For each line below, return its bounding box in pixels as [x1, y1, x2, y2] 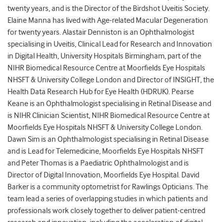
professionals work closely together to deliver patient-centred [7, 206, 205, 216]
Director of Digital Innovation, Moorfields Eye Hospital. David [7, 170, 199, 180]
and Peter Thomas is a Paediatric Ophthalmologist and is [7, 159, 189, 168]
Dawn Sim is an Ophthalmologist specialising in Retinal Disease [7, 135, 209, 144]
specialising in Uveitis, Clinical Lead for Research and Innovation [7, 40, 212, 49]
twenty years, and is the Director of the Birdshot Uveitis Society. [7, 4, 210, 13]
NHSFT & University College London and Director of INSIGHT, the [7, 75, 214, 85]
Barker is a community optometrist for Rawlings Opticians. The [7, 182, 208, 192]
